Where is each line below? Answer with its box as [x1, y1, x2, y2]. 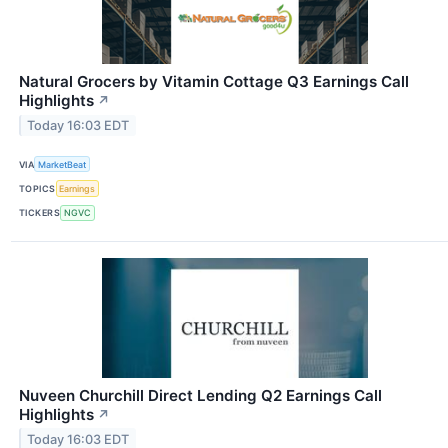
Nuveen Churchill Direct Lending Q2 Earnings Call [19, 385, 382, 405]
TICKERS [19, 207, 61, 219]
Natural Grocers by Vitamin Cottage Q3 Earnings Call [19, 72, 409, 92]
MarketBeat [38, 158, 87, 170]
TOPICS [19, 183, 56, 195]
